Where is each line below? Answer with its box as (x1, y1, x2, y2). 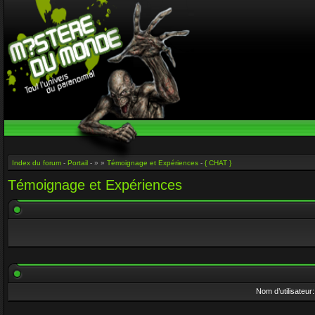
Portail (67, 159, 88, 167)
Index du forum (12, 159, 61, 167)
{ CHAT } (205, 159, 231, 167)
